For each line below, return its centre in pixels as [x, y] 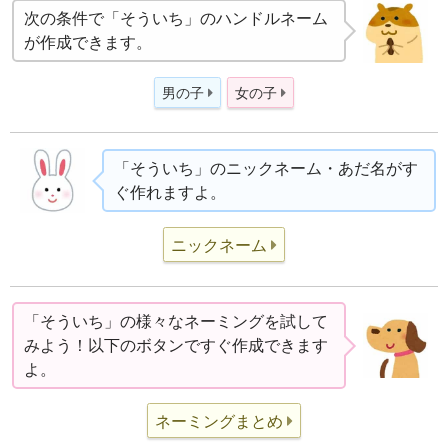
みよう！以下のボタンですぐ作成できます [176, 345]
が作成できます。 [88, 42]
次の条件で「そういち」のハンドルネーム [176, 18]
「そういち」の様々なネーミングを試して [176, 321]
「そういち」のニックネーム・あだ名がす [265, 168]
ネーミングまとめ [219, 421]
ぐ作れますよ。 [169, 192]
